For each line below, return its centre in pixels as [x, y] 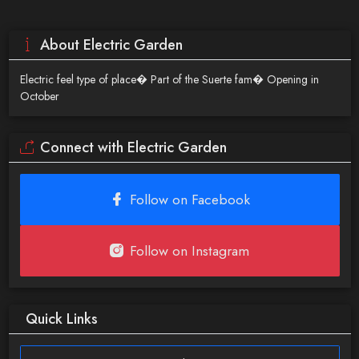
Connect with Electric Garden [133, 147]
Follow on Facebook [190, 200]
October [39, 96]
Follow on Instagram [190, 251]
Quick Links [61, 319]
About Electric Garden [111, 45]
